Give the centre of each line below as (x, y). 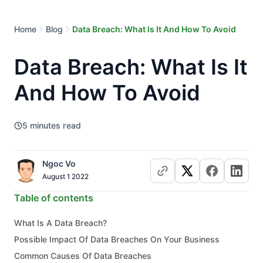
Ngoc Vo (59, 164)
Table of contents (54, 198)
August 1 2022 (65, 176)
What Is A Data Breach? (60, 223)
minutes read (55, 126)
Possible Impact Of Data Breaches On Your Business (117, 240)
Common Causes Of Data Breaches (83, 256)
